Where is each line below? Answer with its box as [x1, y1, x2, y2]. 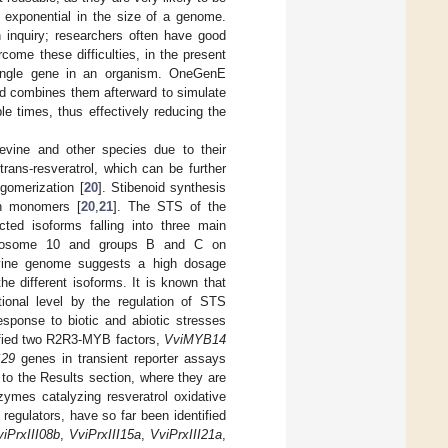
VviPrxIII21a [150, 426, 223, 442]
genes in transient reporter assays [15, 350, 227, 366]
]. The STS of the [113, 198, 226, 214]
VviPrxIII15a [69, 426, 142, 442]
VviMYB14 [164, 331, 227, 347]
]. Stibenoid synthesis [97, 179, 227, 195]
